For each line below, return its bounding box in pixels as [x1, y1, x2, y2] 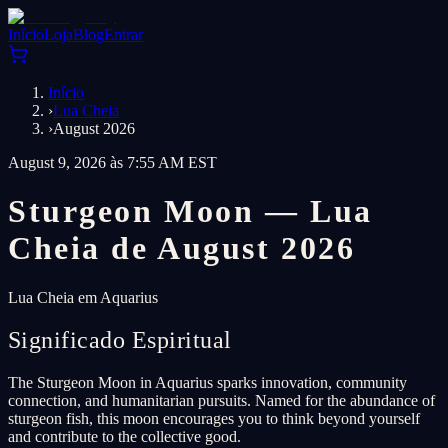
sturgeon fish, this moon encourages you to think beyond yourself [8, 409, 420, 427]
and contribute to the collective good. [8, 427, 241, 445]
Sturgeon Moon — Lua [8, 193, 373, 230]
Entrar [104, 26, 143, 43]
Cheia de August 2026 [8, 230, 356, 267]
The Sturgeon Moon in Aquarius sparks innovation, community [8, 373, 407, 391]
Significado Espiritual [8, 326, 232, 353]
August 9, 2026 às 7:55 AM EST [8, 154, 217, 171]
